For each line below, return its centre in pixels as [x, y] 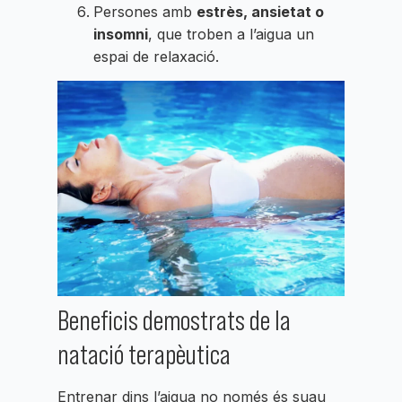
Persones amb [145, 11]
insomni [121, 34]
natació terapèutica [144, 355]
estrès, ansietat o [260, 11]
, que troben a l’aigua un [231, 34]
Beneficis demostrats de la [174, 321]
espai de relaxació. [156, 56]
